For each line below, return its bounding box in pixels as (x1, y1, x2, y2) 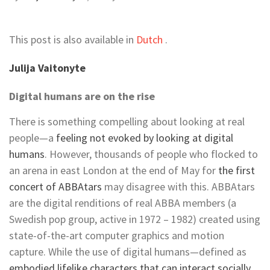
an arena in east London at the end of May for (9, 163, 218, 177)
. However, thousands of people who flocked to (45, 146, 258, 161)
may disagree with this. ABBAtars (102, 179, 255, 193)
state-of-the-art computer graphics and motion (9, 228, 224, 242)
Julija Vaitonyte (9, 60, 86, 75)
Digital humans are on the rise (9, 89, 155, 103)
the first (218, 163, 255, 177)
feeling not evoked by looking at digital (56, 130, 233, 145)
